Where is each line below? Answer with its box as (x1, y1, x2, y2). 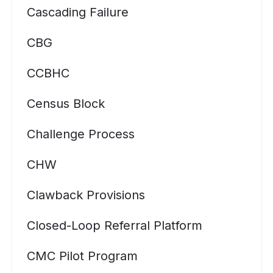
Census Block (27, 96, 105, 111)
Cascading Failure (27, 5, 129, 19)
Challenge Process (27, 127, 135, 141)
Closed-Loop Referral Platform (27, 218, 202, 233)
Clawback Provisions (27, 188, 145, 202)
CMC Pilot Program (27, 249, 138, 263)
